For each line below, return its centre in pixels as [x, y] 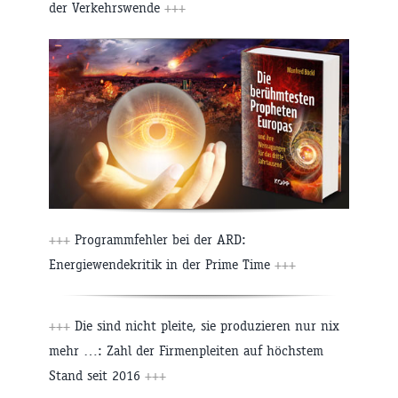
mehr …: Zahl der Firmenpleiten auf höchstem [186, 350]
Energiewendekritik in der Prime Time [162, 264]
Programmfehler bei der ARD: [158, 239]
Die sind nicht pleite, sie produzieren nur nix [205, 325]
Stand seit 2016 [97, 375]
